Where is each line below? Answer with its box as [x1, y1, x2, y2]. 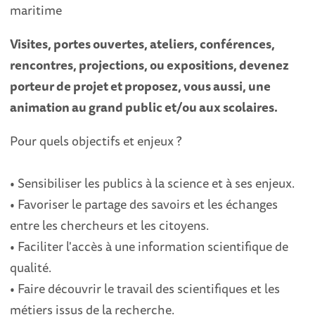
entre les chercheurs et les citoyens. [10, 215, 210, 236]
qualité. [10, 257, 52, 278]
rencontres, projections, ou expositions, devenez [10, 55, 290, 75]
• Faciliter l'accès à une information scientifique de [10, 236, 289, 257]
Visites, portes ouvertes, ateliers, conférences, [10, 34, 276, 54]
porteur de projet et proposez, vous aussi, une [10, 76, 271, 96]
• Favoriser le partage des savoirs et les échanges [10, 194, 278, 214]
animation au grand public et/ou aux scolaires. [10, 97, 278, 117]
